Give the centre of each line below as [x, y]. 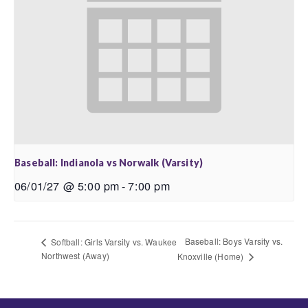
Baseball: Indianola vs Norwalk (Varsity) [109, 163]
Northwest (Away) [75, 256]
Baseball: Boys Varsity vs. [234, 241]
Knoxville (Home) [211, 256]
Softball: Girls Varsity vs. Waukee [113, 241]
